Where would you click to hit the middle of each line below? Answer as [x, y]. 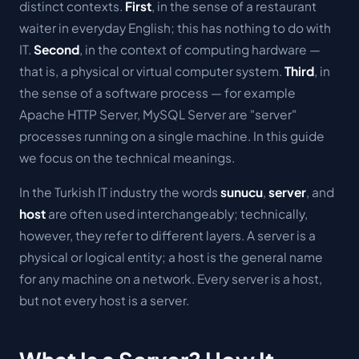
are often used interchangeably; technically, [177, 213]
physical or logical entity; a [99, 256]
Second [56, 49]
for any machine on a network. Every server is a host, [171, 278]
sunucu [242, 192]
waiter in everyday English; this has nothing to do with [175, 27]
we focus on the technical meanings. [127, 157]
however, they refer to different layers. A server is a [167, 235]
